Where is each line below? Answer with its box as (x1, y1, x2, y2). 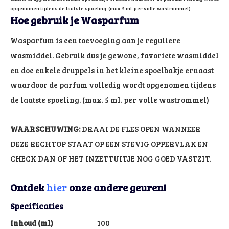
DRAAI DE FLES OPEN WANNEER (80, 123, 201, 134)
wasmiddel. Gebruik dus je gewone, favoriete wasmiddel (10, 50, 219, 60)
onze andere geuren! (67, 179, 166, 194)
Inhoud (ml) (10, 217, 53, 228)
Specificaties (10, 200, 63, 211)
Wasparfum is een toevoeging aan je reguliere (10, 35, 180, 45)
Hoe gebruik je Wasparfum (10, 12, 139, 27)
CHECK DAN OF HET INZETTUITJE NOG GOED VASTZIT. (10, 153, 211, 164)
